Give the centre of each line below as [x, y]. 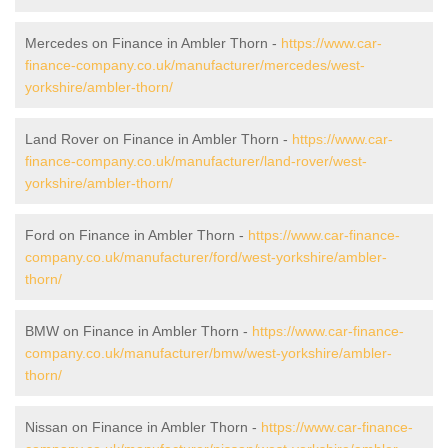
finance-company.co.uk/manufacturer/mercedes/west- [195, 64]
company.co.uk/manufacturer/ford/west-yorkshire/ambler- [206, 256]
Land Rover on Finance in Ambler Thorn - [158, 138]
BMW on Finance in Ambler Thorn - [138, 330]
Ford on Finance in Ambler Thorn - [136, 234]
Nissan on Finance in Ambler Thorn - [143, 426]
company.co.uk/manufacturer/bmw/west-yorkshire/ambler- [208, 352]
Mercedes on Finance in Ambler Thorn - [153, 42]
